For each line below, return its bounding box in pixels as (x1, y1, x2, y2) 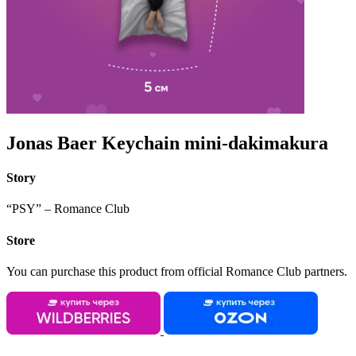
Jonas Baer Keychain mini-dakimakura (6, 132, 328, 153)
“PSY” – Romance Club (6, 202, 130, 216)
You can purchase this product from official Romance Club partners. (6, 264, 347, 278)
